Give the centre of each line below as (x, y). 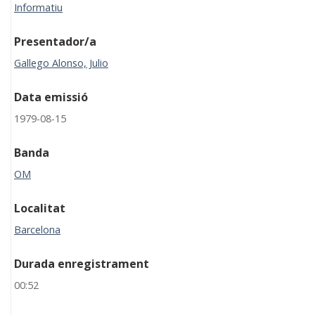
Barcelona (37, 230)
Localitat (40, 208)
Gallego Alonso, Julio (61, 63)
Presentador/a (55, 42)
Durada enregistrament (82, 264)
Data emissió (51, 97)
